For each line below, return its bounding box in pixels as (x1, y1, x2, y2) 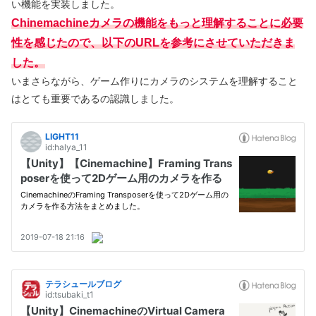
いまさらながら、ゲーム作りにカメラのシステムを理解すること (11, 75, 298, 87)
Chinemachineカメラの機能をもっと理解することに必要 (11, 17, 303, 30)
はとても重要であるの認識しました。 (11, 93, 179, 105)
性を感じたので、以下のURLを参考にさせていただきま (11, 37, 295, 49)
